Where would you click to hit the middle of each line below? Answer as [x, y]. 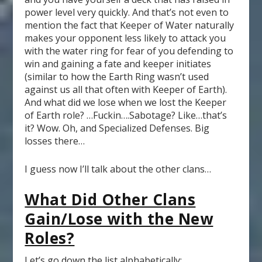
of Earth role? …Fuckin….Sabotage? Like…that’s [126, 116]
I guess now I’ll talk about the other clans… [118, 169]
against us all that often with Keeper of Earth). [126, 90]
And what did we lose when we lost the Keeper [126, 103]
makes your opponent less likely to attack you [125, 38]
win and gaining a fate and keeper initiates [118, 64]
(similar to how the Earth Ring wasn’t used [117, 77]
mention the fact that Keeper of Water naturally [130, 25]
